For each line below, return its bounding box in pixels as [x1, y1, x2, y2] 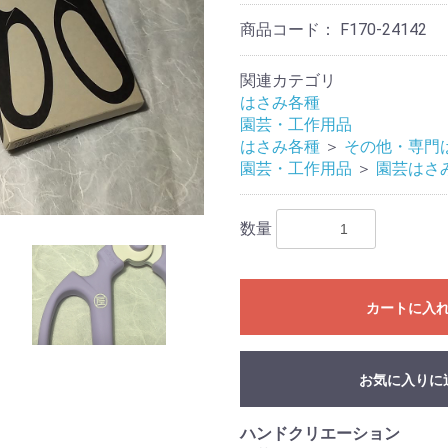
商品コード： [240, 20, 340, 39]
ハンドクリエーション [240, 424, 400, 443]
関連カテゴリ [240, 71, 336, 90]
